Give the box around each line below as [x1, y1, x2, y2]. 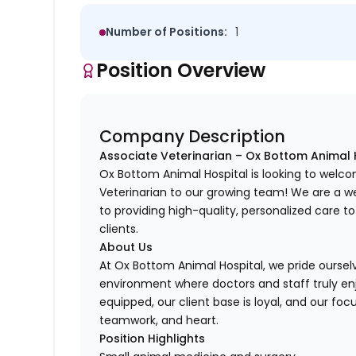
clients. [99, 221, 139, 238]
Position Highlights [99, 331, 206, 347]
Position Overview [96, 57, 266, 84]
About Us [99, 239, 153, 256]
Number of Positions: [106, 24, 228, 41]
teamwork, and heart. [99, 312, 219, 329]
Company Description [99, 125, 286, 149]
